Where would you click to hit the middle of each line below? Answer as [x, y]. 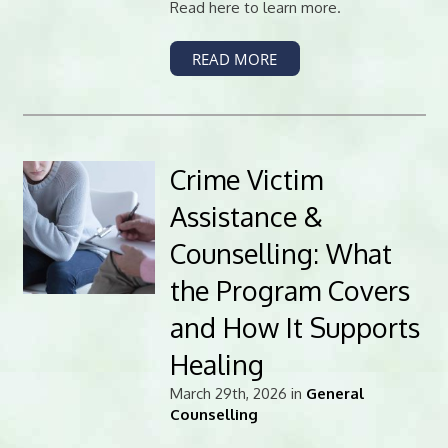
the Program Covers [289, 290]
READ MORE [235, 58]
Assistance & [246, 216]
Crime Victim [246, 179]
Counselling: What [280, 253]
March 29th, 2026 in [237, 394]
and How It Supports [294, 327]
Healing [216, 364]
